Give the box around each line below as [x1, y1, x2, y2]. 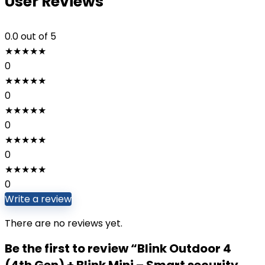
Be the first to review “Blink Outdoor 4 [5, 240, 231, 257]
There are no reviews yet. [5, 216, 122, 230]
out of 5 [21, 30, 56, 43]
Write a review [5, 192, 72, 206]
